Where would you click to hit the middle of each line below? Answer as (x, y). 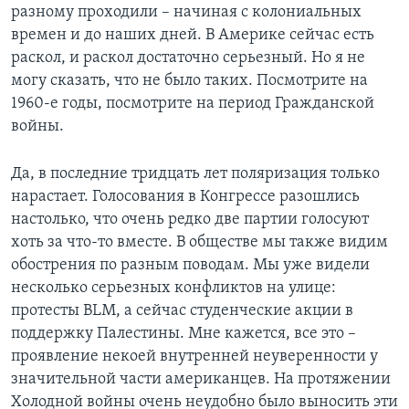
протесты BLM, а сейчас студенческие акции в (182, 311)
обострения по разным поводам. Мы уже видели (190, 266)
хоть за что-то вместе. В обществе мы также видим (199, 243)
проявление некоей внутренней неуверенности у (194, 357)
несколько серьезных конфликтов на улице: (173, 288)
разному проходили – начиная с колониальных (186, 13)
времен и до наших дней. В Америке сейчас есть (193, 36)
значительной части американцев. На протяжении (201, 380)
